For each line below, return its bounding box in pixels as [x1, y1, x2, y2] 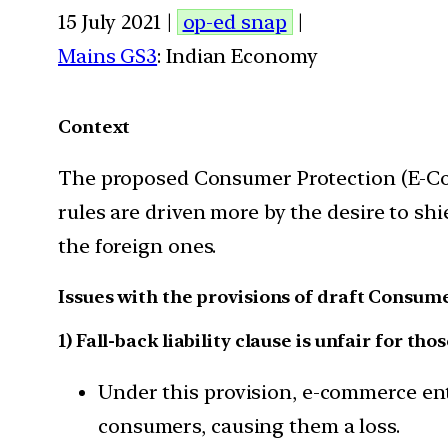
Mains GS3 [58, 43, 158, 68]
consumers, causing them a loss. [98, 413, 400, 438]
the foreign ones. [58, 233, 217, 258]
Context [58, 115, 131, 137]
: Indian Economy [157, 43, 318, 68]
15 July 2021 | [58, 9, 177, 34]
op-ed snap [182, 9, 287, 34]
